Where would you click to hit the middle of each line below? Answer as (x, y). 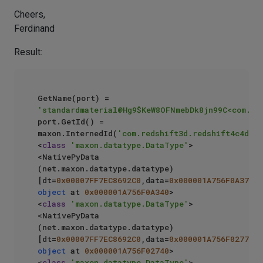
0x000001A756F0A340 (127, 192)
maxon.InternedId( (77, 134)
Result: (28, 52)
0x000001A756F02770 (211, 239)
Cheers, (30, 15)
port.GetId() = (71, 122)
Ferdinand (34, 29)
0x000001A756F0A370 (211, 181)
